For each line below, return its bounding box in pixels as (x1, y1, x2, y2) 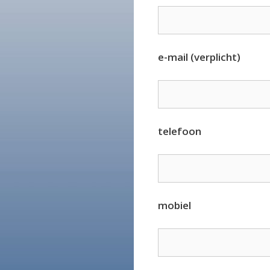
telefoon (158, 124, 201, 139)
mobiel (158, 198, 191, 213)
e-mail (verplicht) (158, 50, 240, 64)
